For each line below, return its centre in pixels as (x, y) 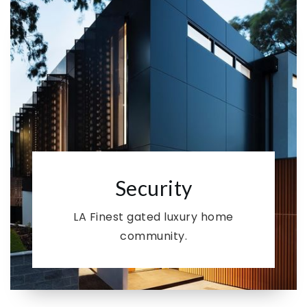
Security (153, 188)
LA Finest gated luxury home (153, 217)
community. (153, 236)
